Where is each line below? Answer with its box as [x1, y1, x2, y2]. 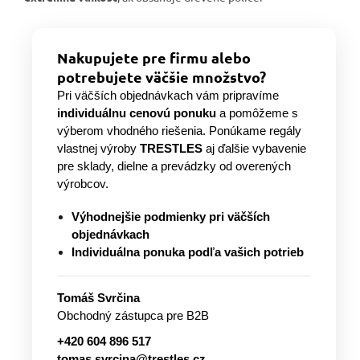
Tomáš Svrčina [57, 290, 140, 305]
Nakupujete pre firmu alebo [57, 47, 251, 67]
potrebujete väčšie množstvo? [57, 67, 266, 86]
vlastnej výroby [57, 141, 140, 155]
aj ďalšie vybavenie [202, 141, 306, 155]
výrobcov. [57, 176, 108, 190]
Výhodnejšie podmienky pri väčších [72, 209, 270, 223]
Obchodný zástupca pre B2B [57, 308, 209, 322]
